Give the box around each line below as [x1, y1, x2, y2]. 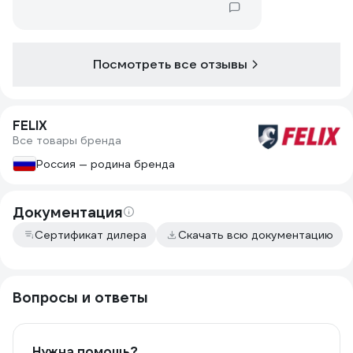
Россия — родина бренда [36, 157, 175, 171]
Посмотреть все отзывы [93, 56, 247, 72]
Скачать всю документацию [178, 228, 333, 242]
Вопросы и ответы [13, 288, 148, 307]
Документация [13, 203, 123, 221]
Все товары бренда [13, 133, 121, 147]
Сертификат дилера [35, 228, 147, 242]
